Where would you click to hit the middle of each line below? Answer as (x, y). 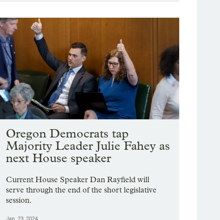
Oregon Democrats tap (68, 134)
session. (19, 200)
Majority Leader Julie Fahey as (88, 146)
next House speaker (59, 158)
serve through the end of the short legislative (82, 190)
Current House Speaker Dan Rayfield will (78, 180)
